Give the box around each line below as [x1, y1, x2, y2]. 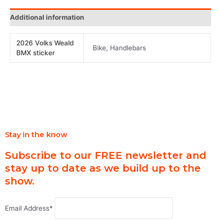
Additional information [10, 13, 84, 22]
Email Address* [5, 204, 55, 213]
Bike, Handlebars [93, 43, 147, 52]
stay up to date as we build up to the [5, 162, 201, 174]
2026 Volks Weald [16, 38, 74, 47]
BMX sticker [16, 48, 55, 57]
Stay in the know [5, 130, 67, 139]
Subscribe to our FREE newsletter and [5, 149, 206, 161]
